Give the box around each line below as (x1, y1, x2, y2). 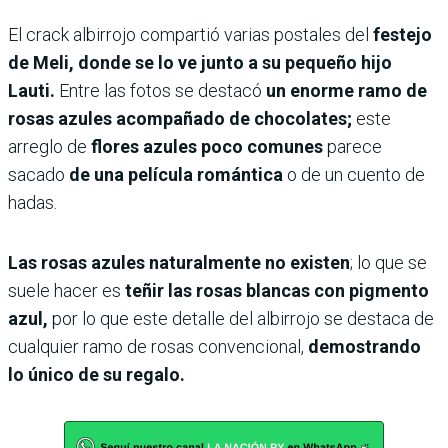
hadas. (8, 191, 57, 213)
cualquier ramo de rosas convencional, (8, 335, 308, 357)
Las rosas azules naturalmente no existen (8, 251, 350, 273)
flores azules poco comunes (91, 135, 327, 157)
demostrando (308, 335, 421, 357)
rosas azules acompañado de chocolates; (8, 107, 356, 129)
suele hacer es (8, 279, 125, 301)
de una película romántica (65, 163, 283, 185)
